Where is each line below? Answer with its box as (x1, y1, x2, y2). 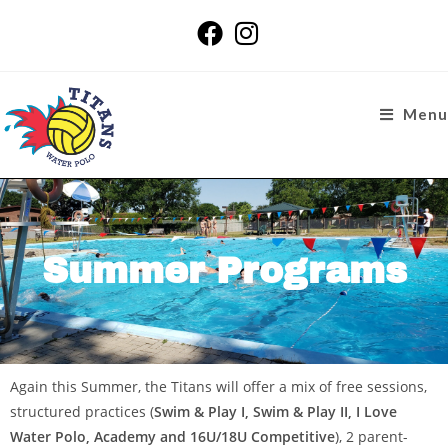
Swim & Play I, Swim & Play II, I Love (154, 402, 397, 421)
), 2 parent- (335, 427, 408, 446)
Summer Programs (41, 251, 407, 291)
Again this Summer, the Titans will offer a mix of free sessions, (10, 377, 427, 396)
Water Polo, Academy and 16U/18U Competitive (10, 427, 335, 446)
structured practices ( (10, 402, 154, 421)
